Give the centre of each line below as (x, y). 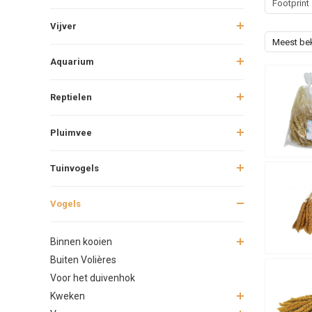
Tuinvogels (75, 168)
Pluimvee (71, 132)
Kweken (68, 296)
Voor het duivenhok (93, 278)
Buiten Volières (83, 259)
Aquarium (72, 61)
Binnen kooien (81, 241)
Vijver (63, 26)
